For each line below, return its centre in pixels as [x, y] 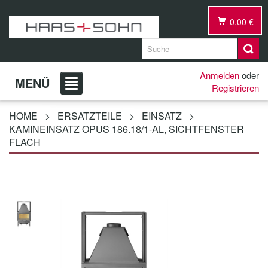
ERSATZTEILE [90, 116]
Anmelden [220, 75]
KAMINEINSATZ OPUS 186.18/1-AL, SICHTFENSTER [127, 129]
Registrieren [235, 88]
